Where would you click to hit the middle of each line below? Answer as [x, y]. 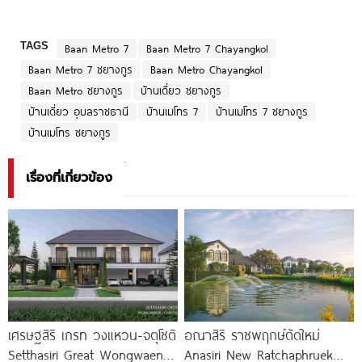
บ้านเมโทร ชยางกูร [69, 132]
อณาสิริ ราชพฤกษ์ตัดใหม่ [253, 335]
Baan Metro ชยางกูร [76, 90]
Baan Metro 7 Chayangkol [207, 48]
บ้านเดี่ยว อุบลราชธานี [78, 111]
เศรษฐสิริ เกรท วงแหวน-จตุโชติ [92, 335]
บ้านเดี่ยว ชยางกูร [181, 90]
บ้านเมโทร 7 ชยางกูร [262, 111]
